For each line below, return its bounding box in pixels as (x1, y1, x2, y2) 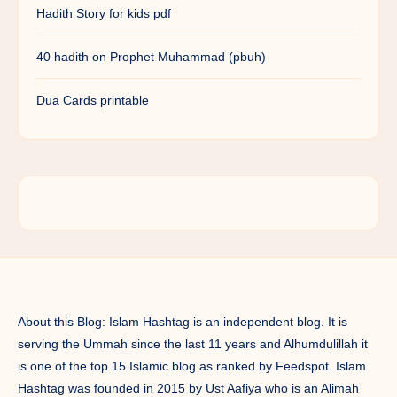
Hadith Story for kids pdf (36, 5, 171, 20)
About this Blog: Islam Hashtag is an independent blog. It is (18, 314, 347, 329)
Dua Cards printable (36, 92, 149, 107)
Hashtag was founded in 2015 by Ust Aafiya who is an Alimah (18, 380, 359, 395)
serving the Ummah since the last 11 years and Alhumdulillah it (18, 336, 368, 351)
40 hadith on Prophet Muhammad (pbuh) (36, 49, 266, 64)
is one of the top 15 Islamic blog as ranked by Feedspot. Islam (18, 358, 366, 373)
